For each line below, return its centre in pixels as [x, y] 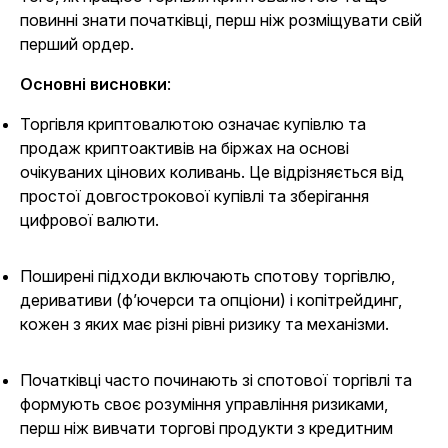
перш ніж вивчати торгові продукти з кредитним [206, 428]
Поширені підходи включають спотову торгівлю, [207, 276]
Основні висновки [93, 84]
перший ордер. [77, 44]
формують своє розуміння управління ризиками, [204, 404]
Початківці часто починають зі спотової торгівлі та [216, 380]
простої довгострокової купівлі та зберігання [194, 196]
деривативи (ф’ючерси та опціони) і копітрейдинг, [211, 300]
